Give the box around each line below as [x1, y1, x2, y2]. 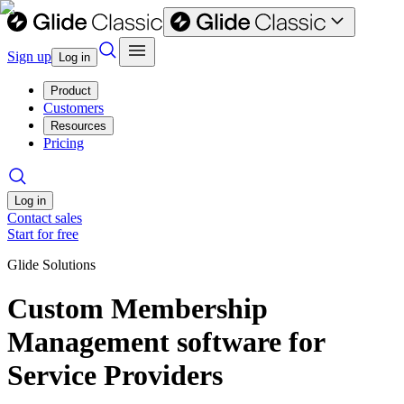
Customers [43, 100, 104, 115]
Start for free [7, 226, 78, 242]
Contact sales [7, 210, 82, 225]
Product [50, 84, 91, 97]
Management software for [7, 326, 325, 359]
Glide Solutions [7, 257, 96, 272]
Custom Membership [7, 292, 268, 326]
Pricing [43, 135, 84, 151]
